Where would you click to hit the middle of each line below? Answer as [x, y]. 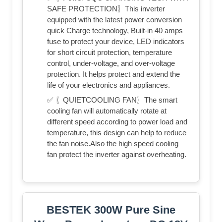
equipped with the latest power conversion [114, 19]
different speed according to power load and [117, 121]
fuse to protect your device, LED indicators [116, 41]
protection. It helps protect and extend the [113, 74]
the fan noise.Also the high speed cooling [113, 143]
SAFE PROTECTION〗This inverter [106, 8]
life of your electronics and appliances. [109, 85]
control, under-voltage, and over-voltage [111, 63]
